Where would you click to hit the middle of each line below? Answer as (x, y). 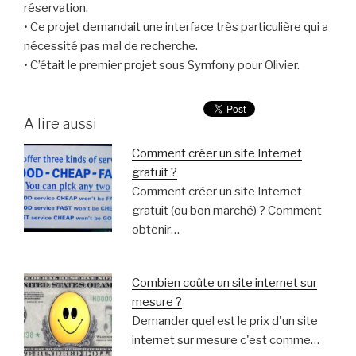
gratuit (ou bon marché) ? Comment (226, 211)
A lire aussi (60, 123)
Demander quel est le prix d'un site (224, 321)
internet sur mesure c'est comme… (225, 340)
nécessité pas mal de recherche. (111, 46)
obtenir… (155, 230)
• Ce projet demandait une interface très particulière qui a (176, 27)
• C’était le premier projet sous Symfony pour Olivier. (162, 66)
